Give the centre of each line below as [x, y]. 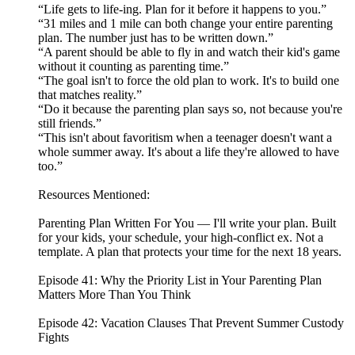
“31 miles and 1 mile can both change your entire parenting [185, 24]
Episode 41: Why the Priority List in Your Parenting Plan [180, 281]
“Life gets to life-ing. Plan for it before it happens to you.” [182, 10]
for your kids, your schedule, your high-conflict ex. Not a [181, 238]
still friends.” [70, 124]
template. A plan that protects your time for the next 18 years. [190, 252]
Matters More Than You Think [115, 295]
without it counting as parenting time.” [134, 67]
